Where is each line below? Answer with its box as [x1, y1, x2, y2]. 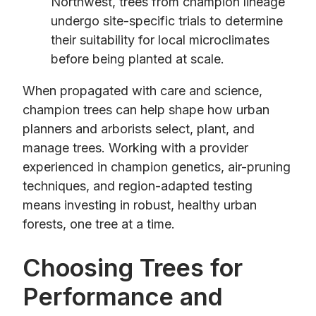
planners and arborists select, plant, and [23, 121, 255, 136]
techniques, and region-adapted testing [23, 178, 253, 193]
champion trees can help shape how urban [23, 102, 269, 117]
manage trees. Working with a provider [23, 140, 248, 155]
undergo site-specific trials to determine [51, 13, 283, 28]
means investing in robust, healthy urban [23, 197, 257, 212]
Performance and [23, 282, 223, 312]
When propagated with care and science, [23, 83, 262, 98]
